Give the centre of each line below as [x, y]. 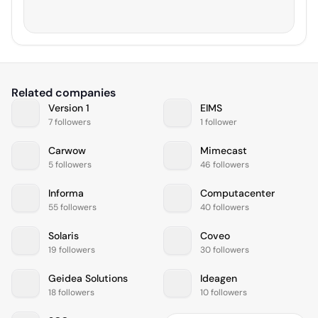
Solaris [64, 235]
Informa [66, 193]
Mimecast [224, 150]
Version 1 [69, 108]
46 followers [225, 164]
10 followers [224, 292]
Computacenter [237, 193]
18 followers [71, 292]
